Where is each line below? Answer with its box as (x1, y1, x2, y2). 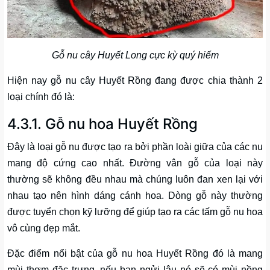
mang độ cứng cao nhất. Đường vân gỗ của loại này (7, 158, 263, 169)
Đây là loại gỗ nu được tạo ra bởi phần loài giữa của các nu (7, 142, 263, 152)
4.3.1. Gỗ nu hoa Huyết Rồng (7, 115, 198, 133)
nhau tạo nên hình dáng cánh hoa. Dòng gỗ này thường (7, 190, 263, 201)
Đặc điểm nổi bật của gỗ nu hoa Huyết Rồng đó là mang (7, 248, 263, 259)
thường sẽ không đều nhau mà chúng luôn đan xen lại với (7, 174, 263, 185)
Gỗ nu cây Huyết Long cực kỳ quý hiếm (51, 50, 219, 61)
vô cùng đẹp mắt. (7, 223, 80, 234)
